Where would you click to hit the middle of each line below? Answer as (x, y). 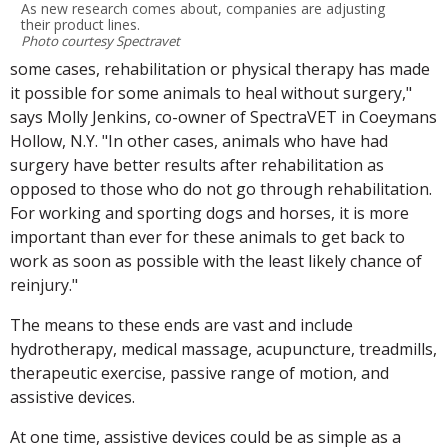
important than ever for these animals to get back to (207, 237)
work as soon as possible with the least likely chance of (216, 261)
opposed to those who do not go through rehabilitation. (221, 189)
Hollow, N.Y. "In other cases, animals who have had (199, 141)
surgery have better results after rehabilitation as (197, 165)
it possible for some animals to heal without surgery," (211, 93)
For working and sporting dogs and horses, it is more (209, 213)
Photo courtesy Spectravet (100, 41)
